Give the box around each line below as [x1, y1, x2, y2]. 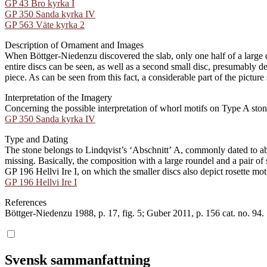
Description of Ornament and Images [5, 39, 144, 50]
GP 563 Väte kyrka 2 [5, 19, 85, 30]
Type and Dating [5, 133, 68, 144]
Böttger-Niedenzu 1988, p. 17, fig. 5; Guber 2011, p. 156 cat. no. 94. [5, 207, 264, 218]
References [5, 197, 46, 207]
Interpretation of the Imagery [5, 92, 112, 103]
